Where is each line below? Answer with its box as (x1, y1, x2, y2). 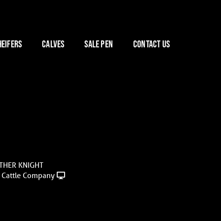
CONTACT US (133, 38, 170, 49)
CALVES (42, 38, 65, 49)
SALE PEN (84, 38, 113, 49)
